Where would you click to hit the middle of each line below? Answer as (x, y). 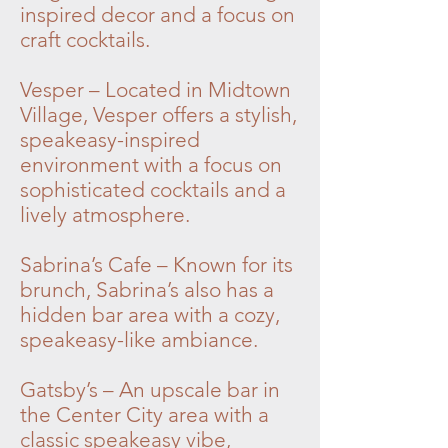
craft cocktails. (85, 40)
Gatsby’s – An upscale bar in (150, 390)
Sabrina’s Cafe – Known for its (156, 265)
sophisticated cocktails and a (153, 190)
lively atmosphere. (105, 215)
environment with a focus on (151, 165)
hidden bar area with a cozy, (150, 315)
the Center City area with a (144, 415)
